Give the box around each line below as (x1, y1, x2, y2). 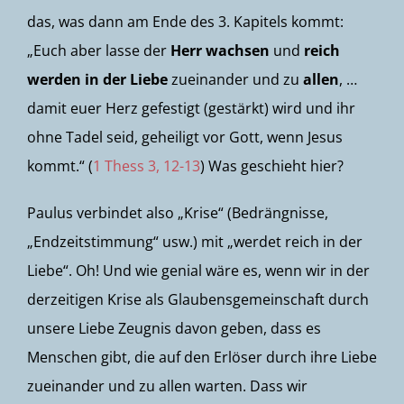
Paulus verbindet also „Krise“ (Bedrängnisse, (27, 203, 328, 223)
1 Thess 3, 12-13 (93, 156, 200, 176)
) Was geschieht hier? (200, 156, 344, 176)
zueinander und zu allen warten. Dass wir (27, 376, 308, 396)
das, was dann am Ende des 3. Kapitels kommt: (27, 12, 344, 32)
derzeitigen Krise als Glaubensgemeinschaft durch (27, 289, 369, 309)
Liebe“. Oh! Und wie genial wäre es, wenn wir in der (27, 261, 370, 280)
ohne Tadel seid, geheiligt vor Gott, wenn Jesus (27, 127, 343, 147)
